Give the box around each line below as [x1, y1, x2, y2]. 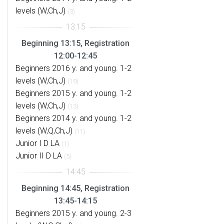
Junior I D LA [15, 138, 59, 148]
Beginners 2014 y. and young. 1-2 [15, 113, 131, 123]
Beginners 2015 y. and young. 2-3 [15, 208, 131, 218]
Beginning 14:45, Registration [21, 183, 129, 193]
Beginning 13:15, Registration [21, 38, 129, 48]
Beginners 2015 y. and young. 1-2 [15, 88, 131, 98]
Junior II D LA [15, 151, 62, 160]
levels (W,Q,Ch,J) [15, 126, 72, 135]
